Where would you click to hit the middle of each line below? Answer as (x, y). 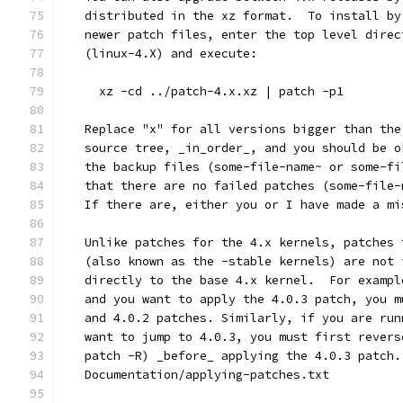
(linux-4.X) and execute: (160, 54)
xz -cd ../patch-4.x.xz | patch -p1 (203, 91)
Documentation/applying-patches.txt (196, 375)
